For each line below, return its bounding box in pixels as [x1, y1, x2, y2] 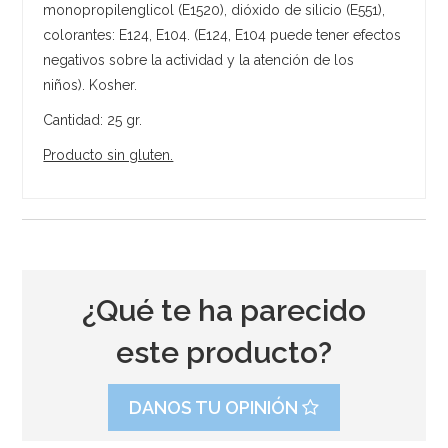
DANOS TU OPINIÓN [128, 396, 302, 418]
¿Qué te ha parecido [81, 292, 366, 328]
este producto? [115, 334, 332, 370]
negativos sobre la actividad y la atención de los [43, 51, 355, 68]
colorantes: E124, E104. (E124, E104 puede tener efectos [43, 26, 402, 43]
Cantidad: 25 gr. [43, 111, 143, 128]
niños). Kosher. [43, 76, 138, 93]
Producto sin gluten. [43, 146, 174, 163]
